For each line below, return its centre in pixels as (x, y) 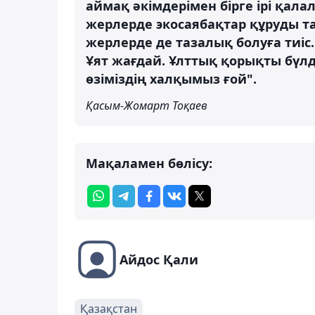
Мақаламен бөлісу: (149, 163)
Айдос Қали (159, 259)
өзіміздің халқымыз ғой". (171, 78)
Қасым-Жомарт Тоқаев (147, 105)
